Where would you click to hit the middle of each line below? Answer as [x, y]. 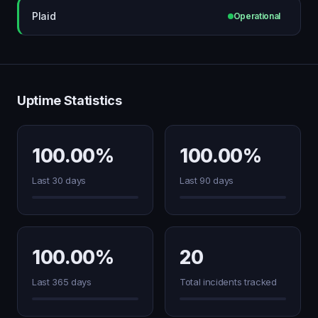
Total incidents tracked [228, 282]
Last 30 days [59, 180]
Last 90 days [207, 180]
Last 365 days [62, 282]
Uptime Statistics [70, 100]
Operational [257, 16]
